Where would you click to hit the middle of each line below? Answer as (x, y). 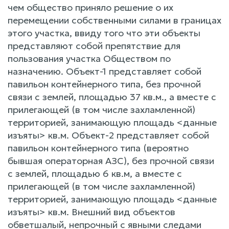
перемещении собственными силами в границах (114, 20)
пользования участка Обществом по (89, 58)
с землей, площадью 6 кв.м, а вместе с (95, 173)
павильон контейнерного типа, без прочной (104, 84)
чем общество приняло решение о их (90, 7)
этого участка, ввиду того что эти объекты (104, 33)
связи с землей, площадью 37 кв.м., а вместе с (112, 97)
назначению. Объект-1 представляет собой (105, 71)
